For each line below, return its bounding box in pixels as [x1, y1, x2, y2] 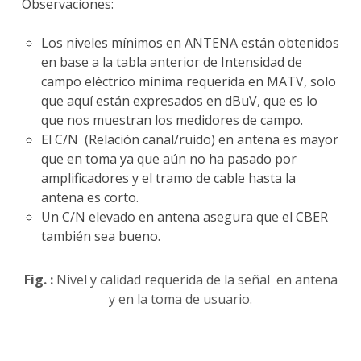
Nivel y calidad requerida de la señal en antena [52, 271, 338, 289]
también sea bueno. [40, 227, 164, 246]
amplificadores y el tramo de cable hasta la [40, 169, 296, 188]
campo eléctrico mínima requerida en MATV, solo [40, 73, 336, 91]
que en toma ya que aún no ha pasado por [40, 150, 297, 168]
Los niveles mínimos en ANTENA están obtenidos [40, 34, 339, 52]
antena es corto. [40, 189, 139, 207]
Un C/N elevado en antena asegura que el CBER [40, 208, 328, 226]
